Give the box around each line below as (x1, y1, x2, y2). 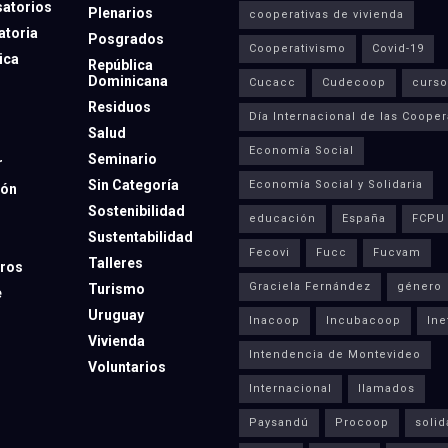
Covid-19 (372, 41, 424, 55)
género (397, 279, 442, 293)
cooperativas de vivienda (249, 7, 404, 21)
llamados (358, 381, 415, 395)
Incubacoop (326, 313, 401, 327)
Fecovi (249, 245, 290, 259)
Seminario (87, 150, 157, 167)
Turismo (87, 280, 145, 297)
